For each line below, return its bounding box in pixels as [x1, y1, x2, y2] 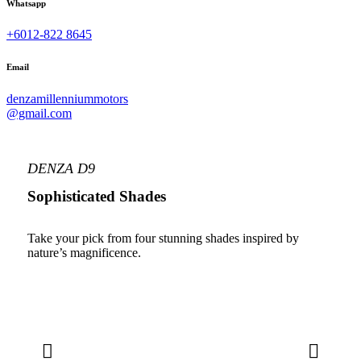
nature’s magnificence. [27, 245, 141, 259]
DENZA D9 [27, 160, 95, 177]
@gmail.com [6, 106, 72, 121]
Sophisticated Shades [27, 187, 166, 205]
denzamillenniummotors [6, 92, 128, 106]
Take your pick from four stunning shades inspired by [27, 230, 299, 245]
